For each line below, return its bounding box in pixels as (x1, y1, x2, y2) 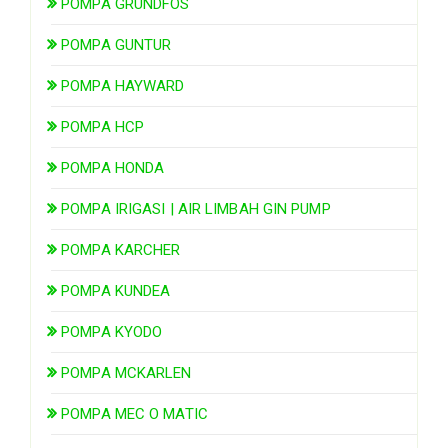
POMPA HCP (61, 117, 145, 136)
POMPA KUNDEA (61, 281, 171, 300)
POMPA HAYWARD (61, 76, 185, 95)
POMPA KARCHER (61, 240, 181, 259)
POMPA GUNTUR (61, 35, 172, 54)
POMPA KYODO (61, 322, 163, 341)
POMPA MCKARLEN (61, 363, 192, 382)
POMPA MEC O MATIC (61, 404, 208, 423)
